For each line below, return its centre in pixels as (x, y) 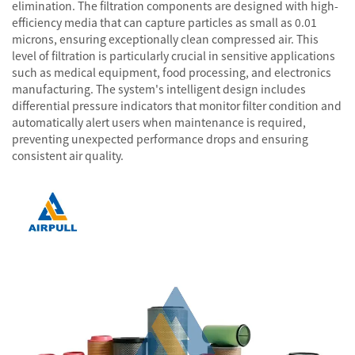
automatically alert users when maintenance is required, (159, 122)
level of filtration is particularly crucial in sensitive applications (174, 55)
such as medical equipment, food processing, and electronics (172, 72)
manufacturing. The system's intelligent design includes (159, 89)
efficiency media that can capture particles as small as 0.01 (164, 22)
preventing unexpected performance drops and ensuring (160, 139)
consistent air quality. (68, 155)
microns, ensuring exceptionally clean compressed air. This (165, 39)
